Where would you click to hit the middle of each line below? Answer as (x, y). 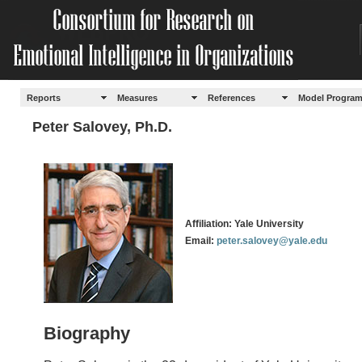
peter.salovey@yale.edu (272, 241)
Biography (87, 333)
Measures (138, 97)
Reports (44, 97)
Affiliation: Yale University (244, 224)
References (232, 97)
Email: (201, 241)
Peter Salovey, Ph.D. (102, 127)
